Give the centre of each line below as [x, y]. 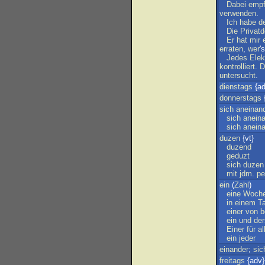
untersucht [237, 75]
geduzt [238, 156]
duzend [239, 147]
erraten [231, 49]
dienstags [236, 87]
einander [234, 249]
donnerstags [240, 98]
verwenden [238, 13]
